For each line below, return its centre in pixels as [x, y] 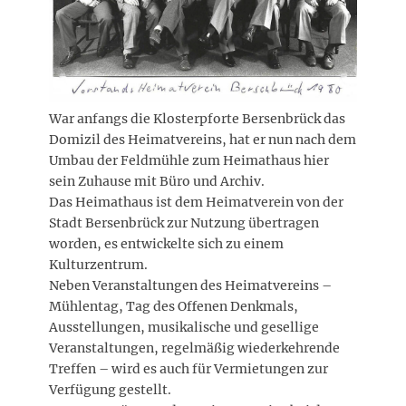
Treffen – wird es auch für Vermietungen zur [188, 369]
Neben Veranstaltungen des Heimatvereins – [190, 286]
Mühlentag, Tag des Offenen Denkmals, [174, 307]
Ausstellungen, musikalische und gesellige [184, 328]
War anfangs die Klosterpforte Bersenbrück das [197, 119]
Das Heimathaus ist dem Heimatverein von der [196, 203]
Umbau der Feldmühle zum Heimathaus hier [189, 161]
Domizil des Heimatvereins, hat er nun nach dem [203, 140]
